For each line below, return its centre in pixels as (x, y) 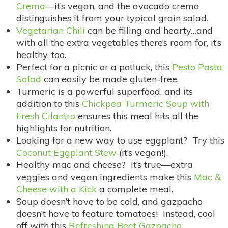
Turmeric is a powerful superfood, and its (105, 91)
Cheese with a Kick (56, 189)
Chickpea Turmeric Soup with (146, 103)
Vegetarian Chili (51, 30)
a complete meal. (135, 189)
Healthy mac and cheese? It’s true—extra (105, 164)
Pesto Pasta (197, 67)
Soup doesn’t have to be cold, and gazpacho (109, 201)
